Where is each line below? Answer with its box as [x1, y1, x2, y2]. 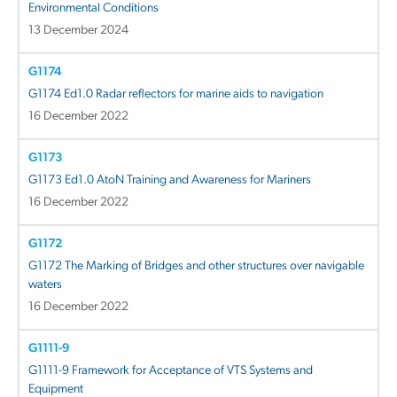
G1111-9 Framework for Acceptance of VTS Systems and [28, 363, 313, 378]
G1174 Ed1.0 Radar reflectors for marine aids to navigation [28, 87, 323, 101]
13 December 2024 [28, 23, 128, 37]
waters [28, 277, 62, 292]
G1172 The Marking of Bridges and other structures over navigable [28, 259, 364, 273]
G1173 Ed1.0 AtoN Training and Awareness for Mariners [28, 173, 311, 187]
